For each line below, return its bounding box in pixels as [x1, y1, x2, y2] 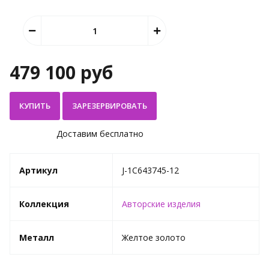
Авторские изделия [122, 198, 201, 210]
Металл [19, 232, 54, 243]
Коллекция [19, 198, 69, 210]
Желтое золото [122, 232, 186, 243]
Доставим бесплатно [56, 128, 144, 139]
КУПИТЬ [19, 100, 50, 111]
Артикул [19, 165, 58, 176]
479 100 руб [10, 60, 113, 85]
